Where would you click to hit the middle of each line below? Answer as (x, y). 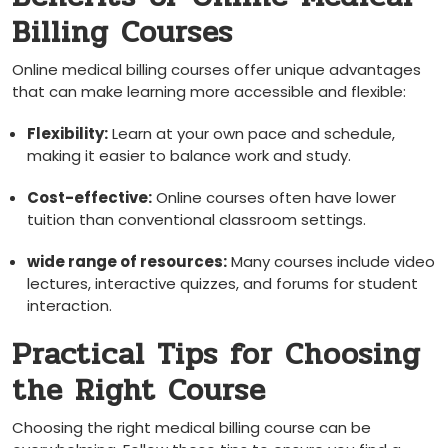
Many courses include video (331, 261)
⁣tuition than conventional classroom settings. (196, 219)
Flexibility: (67, 133)
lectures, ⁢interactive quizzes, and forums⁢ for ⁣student (222, 283)
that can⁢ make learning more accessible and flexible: (209, 91)
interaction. (69, 305)
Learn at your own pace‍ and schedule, (251, 133)
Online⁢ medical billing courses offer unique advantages (216, 69)
